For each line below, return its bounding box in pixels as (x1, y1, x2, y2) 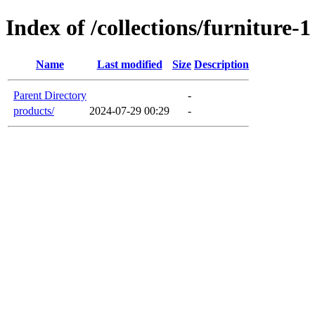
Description (194, 58, 249, 70)
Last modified (96, 58, 162, 70)
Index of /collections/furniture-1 (6, 15, 311, 41)
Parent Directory (13, 89, 86, 101)
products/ (13, 104, 54, 117)
